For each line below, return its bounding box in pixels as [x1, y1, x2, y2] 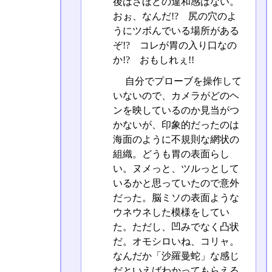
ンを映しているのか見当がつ [112, 105, 239, 116]
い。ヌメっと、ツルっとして [112, 163, 239, 174]
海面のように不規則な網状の [112, 134, 239, 145]
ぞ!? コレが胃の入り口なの [112, 40, 237, 51]
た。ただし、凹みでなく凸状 [112, 222, 239, 233]
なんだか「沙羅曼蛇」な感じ [112, 251, 239, 262]
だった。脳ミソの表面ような [112, 192, 239, 203]
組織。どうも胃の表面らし [112, 149, 229, 160]
